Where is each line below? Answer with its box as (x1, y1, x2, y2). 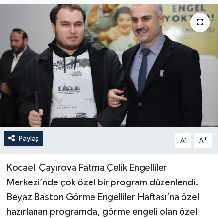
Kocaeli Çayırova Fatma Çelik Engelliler (6, 163, 167, 173)
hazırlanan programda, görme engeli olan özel (6, 206, 197, 217)
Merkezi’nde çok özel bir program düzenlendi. (6, 177, 199, 187)
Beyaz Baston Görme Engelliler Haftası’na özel (6, 192, 199, 202)
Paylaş (18, 134, 39, 142)
